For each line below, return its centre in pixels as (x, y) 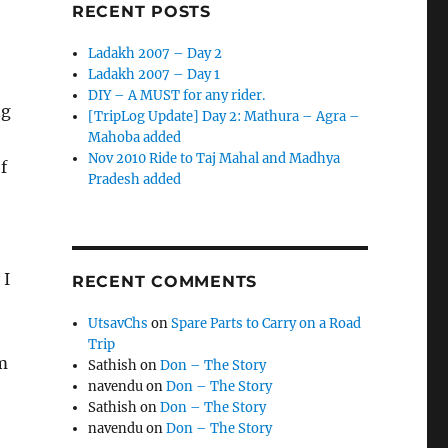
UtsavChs (118, 323)
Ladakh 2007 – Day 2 (155, 53)
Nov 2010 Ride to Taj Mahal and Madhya (214, 158)
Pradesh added (135, 179)
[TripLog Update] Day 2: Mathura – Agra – (224, 116)
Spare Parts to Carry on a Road (266, 323)
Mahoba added (135, 137)
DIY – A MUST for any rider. (177, 95)
